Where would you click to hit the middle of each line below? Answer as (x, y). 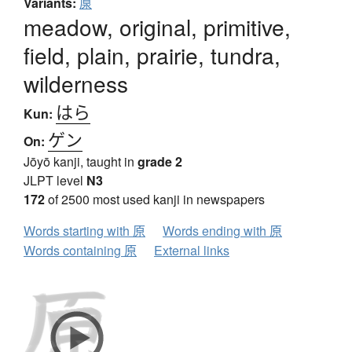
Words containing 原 (80, 251)
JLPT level (55, 181)
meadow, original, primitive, (157, 27)
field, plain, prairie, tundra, (152, 55)
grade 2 (160, 162)
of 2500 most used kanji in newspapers (155, 200)
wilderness (76, 84)
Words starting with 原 (84, 231)
